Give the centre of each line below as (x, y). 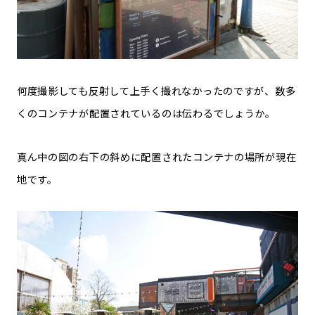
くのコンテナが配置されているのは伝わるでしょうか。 (146, 113)
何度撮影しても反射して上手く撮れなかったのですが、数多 (156, 91)
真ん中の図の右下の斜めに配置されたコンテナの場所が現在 (156, 156)
